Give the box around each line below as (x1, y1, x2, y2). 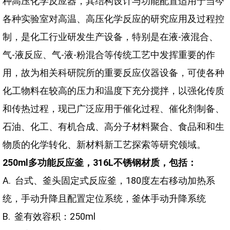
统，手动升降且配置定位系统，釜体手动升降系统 (3, 193, 206, 204)
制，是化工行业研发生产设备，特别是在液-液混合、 (3, 31, 218, 42)
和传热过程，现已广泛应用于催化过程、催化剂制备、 (3, 103, 224, 114)
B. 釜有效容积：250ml (3, 211, 95, 222)
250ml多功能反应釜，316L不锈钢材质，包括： (3, 157, 197, 168)
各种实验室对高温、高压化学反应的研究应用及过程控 (3, 13, 224, 24)
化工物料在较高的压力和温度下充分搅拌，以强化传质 (3, 85, 224, 96)
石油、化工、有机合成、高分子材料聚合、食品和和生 (3, 121, 224, 132)
